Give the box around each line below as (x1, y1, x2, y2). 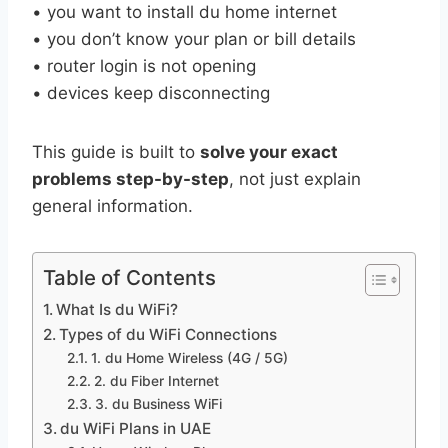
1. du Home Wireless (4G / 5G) (90, 349, 288, 366)
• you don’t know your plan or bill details (32, 28, 356, 49)
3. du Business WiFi (94, 395, 222, 412)
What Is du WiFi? (56, 299, 179, 319)
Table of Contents (43, 264, 216, 290)
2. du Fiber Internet (93, 372, 219, 389)
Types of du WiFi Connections (59, 324, 278, 344)
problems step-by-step (32, 168, 229, 189)
